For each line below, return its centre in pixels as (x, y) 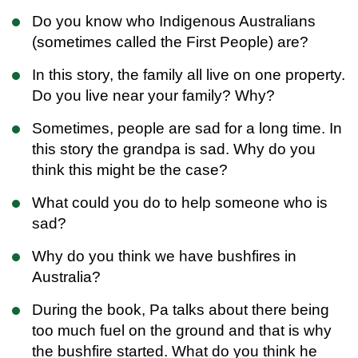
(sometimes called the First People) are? (170, 42)
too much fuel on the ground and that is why (182, 330)
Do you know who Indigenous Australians (174, 21)
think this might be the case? (130, 169)
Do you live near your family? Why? (153, 95)
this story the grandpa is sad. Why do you (174, 149)
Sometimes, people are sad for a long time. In (187, 128)
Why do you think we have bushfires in (164, 256)
